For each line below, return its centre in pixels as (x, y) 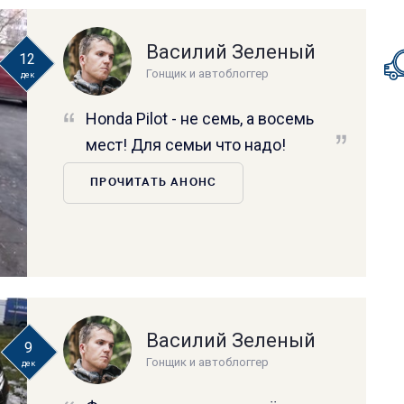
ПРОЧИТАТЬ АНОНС (154, 183)
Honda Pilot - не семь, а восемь (200, 119)
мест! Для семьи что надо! (186, 145)
